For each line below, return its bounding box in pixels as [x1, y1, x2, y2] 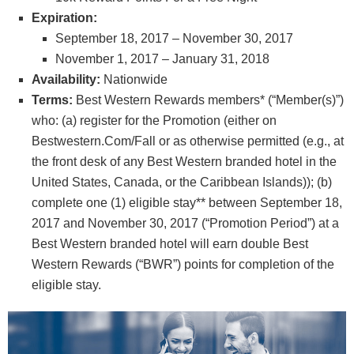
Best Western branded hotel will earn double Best [32, 236, 308, 250]
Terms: [32, 92, 73, 107]
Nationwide [104, 72, 168, 86]
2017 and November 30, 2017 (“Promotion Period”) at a [32, 216, 339, 230]
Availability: [32, 72, 104, 86]
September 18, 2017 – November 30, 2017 [55, 31, 293, 45]
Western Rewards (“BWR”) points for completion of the [32, 257, 334, 271]
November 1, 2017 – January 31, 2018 [55, 51, 269, 66]
